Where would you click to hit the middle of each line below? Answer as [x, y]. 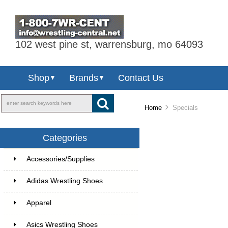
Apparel [39, 203]
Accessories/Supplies [60, 159]
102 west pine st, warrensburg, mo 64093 [109, 44]
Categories [65, 138]
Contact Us [141, 78]
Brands [84, 78]
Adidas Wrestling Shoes [64, 181]
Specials [183, 108]
